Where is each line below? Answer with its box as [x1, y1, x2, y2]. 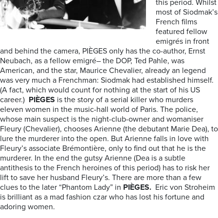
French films [156, 17, 197, 27]
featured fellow [156, 27, 207, 36]
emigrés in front [156, 36, 209, 46]
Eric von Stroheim [151, 182, 215, 192]
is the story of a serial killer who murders [55, 95, 193, 105]
